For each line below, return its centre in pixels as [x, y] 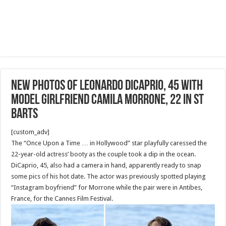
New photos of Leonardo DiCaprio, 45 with [107, 86]
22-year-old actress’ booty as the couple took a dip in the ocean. [104, 154]
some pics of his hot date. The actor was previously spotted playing [109, 176]
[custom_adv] [31, 132]
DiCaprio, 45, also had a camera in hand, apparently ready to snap [106, 165]
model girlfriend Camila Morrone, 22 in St [108, 100]
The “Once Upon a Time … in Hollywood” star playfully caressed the [109, 143]
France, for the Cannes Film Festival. [62, 199]
